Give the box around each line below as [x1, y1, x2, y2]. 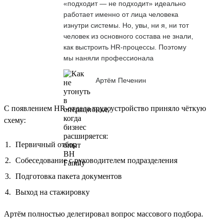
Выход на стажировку [15, 187, 90, 196]
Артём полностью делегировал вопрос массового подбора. [4, 209, 203, 218]
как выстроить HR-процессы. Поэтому [63, 43, 186, 51]
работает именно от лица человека [63, 10, 178, 18]
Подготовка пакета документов [15, 171, 122, 180]
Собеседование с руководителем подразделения [15, 156, 177, 165]
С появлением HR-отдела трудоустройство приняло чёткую [4, 104, 206, 112]
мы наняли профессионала [63, 54, 154, 62]
